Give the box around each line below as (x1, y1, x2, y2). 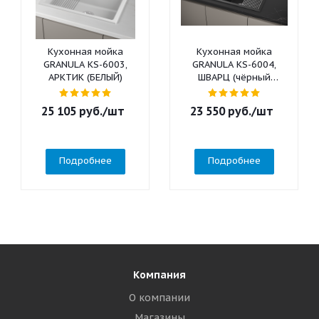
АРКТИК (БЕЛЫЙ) (48, 71, 122, 83)
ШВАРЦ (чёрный (198, 71, 271, 83)
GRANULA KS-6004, (192, 58, 276, 70)
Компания (133, 268, 186, 281)
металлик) (211, 84, 257, 96)
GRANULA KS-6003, (43, 58, 127, 70)
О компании (129, 291, 190, 304)
